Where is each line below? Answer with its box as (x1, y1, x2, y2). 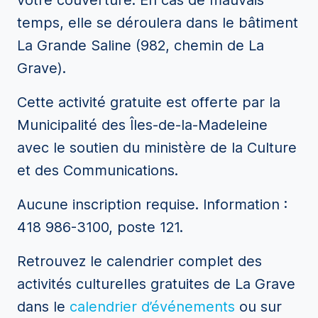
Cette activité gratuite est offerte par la (17, 94, 280, 111)
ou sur (239, 298, 282, 315)
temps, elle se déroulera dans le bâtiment (17, 14, 298, 31)
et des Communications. (17, 162, 178, 179)
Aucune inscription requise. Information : (17, 196, 287, 213)
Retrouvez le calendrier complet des (17, 253, 262, 270)
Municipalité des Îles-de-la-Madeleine (17, 116, 268, 133)
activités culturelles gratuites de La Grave (17, 275, 295, 292)
